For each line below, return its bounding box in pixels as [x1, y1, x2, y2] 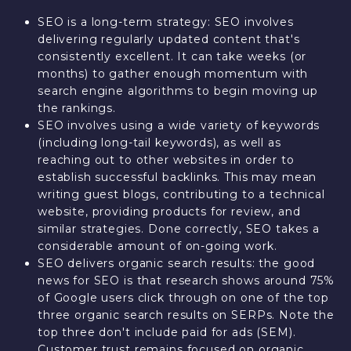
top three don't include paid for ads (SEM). [37, 325, 296, 339]
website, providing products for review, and [37, 204, 301, 219]
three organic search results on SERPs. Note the [37, 308, 335, 322]
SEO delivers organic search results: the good [37, 256, 316, 270]
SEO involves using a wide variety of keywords [37, 118, 320, 132]
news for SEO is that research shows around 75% [37, 273, 335, 288]
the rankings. [37, 101, 117, 115]
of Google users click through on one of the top [37, 291, 329, 305]
